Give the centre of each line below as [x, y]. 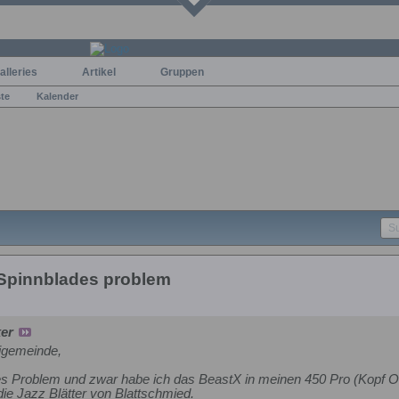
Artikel [99, 72]
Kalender [57, 96]
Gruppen [182, 72]
